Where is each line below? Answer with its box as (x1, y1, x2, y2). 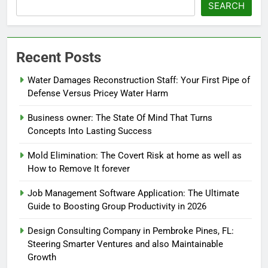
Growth (28, 252, 56, 263)
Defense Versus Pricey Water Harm (28, 88, 168, 99)
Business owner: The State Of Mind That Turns (28, 112, 212, 124)
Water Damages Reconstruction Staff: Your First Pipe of (28, 75, 250, 86)
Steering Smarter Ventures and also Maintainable (28, 239, 223, 250)
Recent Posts (16, 49, 101, 66)
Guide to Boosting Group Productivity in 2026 (28, 201, 206, 212)
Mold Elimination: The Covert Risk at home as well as (28, 150, 242, 162)
